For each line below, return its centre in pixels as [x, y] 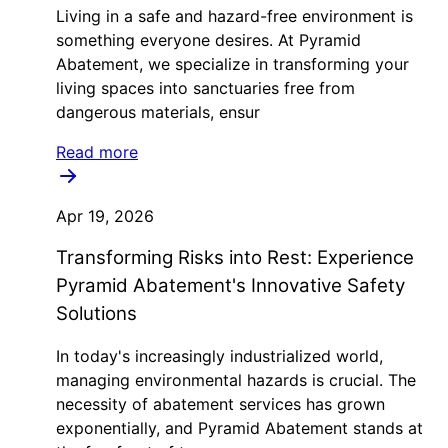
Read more [97, 152]
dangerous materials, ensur [158, 112]
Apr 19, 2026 [105, 216]
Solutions [96, 313]
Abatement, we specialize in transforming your [232, 64]
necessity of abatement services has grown [220, 404]
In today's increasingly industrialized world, [219, 356]
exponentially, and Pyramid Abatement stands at [239, 428]
